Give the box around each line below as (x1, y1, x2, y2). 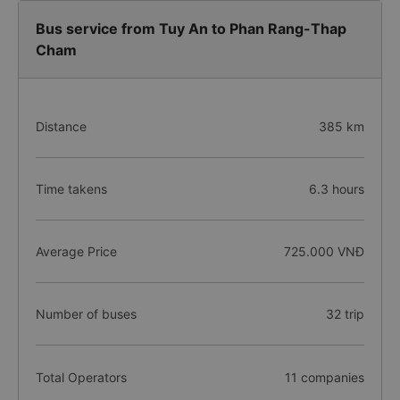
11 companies (284, 369, 364, 385)
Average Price (36, 244, 117, 259)
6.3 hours (308, 181, 364, 196)
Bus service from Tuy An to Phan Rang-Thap (36, 20, 346, 37)
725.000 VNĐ (283, 244, 364, 259)
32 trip (325, 306, 364, 321)
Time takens (36, 181, 107, 196)
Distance (36, 119, 87, 134)
